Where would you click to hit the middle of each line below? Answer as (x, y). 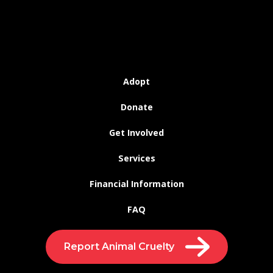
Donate (136, 107)
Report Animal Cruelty (119, 247)
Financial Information (136, 184)
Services (136, 158)
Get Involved (136, 133)
